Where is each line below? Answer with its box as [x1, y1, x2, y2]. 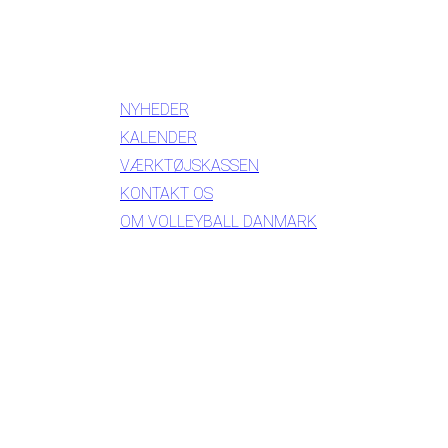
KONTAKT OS [120, 184, 213, 204]
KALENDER [120, 128, 197, 148]
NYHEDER [120, 100, 189, 120]
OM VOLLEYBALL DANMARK [120, 212, 317, 232]
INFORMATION [120, 51, 238, 73]
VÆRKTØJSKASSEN [120, 156, 259, 176]
